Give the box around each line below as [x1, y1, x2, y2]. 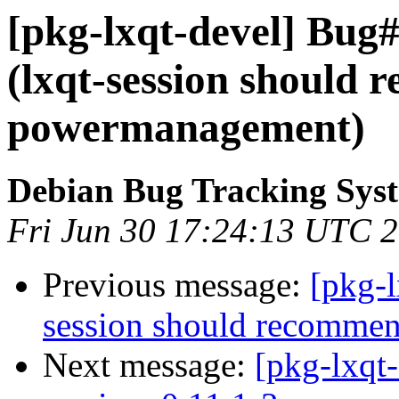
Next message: [43, 346, 255, 385]
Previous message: [43, 265, 310, 305]
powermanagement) [7, 104, 365, 151]
